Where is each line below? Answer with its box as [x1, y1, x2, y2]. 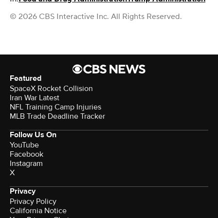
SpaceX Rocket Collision [10, 83, 93, 93]
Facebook [10, 149, 43, 159]
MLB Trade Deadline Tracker [10, 111, 105, 121]
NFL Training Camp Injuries [10, 102, 101, 112]
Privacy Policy [10, 196, 56, 206]
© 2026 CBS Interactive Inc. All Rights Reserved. [10, 11, 182, 21]
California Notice [10, 205, 67, 216]
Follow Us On [10, 129, 56, 140]
